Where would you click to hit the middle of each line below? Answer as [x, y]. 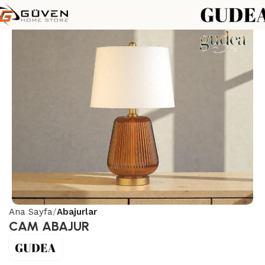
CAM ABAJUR [49, 226]
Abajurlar [77, 211]
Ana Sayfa [31, 211]
